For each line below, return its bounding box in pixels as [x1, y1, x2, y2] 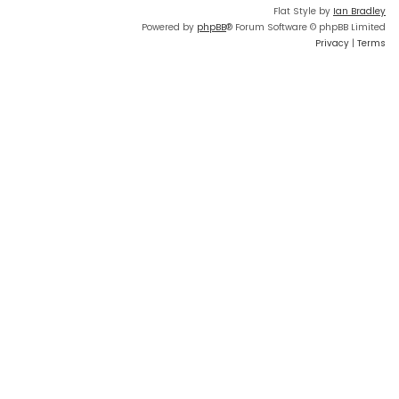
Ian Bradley [333, 4, 386, 19]
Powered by [142, 20, 197, 35]
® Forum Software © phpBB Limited [226, 20, 386, 35]
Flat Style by [273, 4, 333, 19]
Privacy [315, 37, 349, 51]
